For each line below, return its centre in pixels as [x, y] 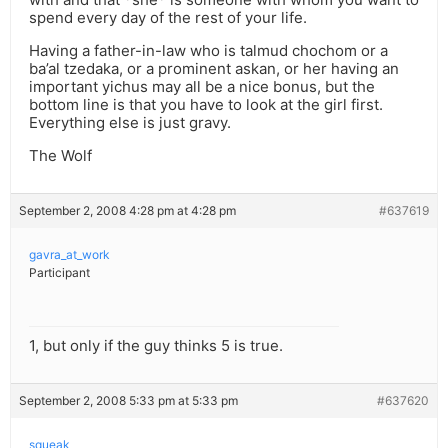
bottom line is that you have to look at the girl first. [206, 105]
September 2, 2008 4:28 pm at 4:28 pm [127, 211]
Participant [59, 273]
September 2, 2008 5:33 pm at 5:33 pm [128, 401]
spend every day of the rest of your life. [168, 18]
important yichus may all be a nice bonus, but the [202, 87]
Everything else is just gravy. [130, 123]
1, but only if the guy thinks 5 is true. [156, 346]
